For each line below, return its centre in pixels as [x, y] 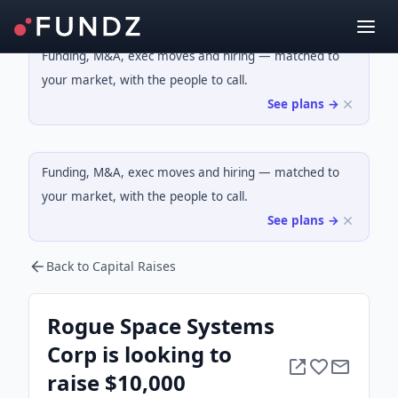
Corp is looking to [139, 354]
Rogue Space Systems [161, 326]
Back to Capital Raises [111, 266]
